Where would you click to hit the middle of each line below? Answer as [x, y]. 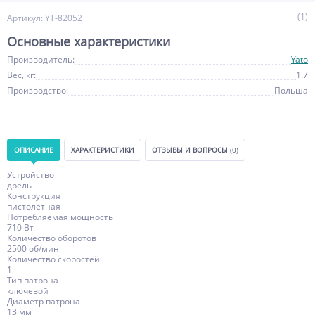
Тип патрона [33, 280]
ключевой [28, 291]
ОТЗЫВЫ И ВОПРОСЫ [191, 150]
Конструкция [34, 196]
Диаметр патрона [44, 301]
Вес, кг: [21, 75]
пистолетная [34, 206]
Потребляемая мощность [60, 217]
